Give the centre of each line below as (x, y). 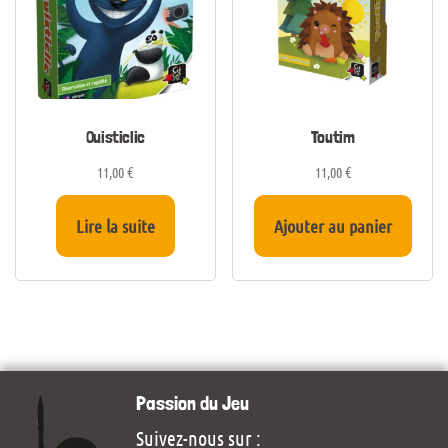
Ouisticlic (115, 137)
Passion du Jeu (192, 403)
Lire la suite (115, 226)
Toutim (332, 137)
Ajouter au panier (332, 226)
